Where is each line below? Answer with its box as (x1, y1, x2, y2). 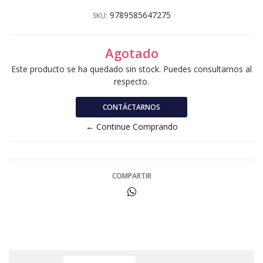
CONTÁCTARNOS (103, 102, 160, 112)
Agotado (104, 44, 159, 62)
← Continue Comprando (85, 120, 178, 132)
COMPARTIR (112, 170, 151, 181)
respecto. (114, 75, 149, 87)
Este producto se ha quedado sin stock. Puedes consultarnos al (11, 63, 252, 75)
